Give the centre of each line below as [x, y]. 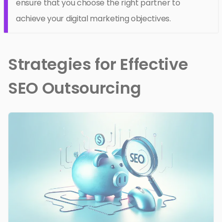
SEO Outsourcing [75, 88]
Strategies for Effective [98, 64]
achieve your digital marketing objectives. [93, 18]
